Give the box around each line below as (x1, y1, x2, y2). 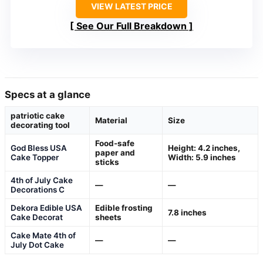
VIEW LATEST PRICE (90, 1, 173, 12)
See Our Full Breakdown (76, 20, 187, 32)
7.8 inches (168, 208, 207, 218)
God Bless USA (11, 143, 67, 153)
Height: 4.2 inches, (168, 143, 240, 153)
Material (95, 116, 127, 126)
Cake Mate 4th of (11, 231, 76, 241)
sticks (95, 157, 119, 167)
